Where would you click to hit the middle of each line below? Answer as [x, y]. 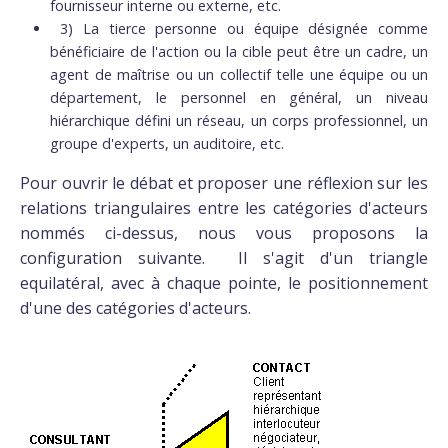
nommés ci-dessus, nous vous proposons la [224, 233]
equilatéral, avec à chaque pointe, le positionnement [224, 283]
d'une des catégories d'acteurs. [135, 308]
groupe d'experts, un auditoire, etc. [169, 143]
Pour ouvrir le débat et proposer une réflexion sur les [224, 183]
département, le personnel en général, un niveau [239, 97]
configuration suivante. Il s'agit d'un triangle [224, 258]
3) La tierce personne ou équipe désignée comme [244, 28]
